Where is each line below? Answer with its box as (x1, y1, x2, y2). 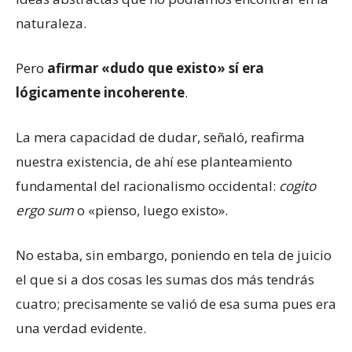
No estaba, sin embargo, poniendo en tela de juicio (16, 245, 332, 264)
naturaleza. (16, 13, 86, 32)
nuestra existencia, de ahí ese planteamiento (16, 152, 292, 170)
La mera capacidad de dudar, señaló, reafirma (16, 127, 305, 146)
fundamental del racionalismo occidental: (16, 176, 279, 195)
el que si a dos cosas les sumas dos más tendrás (16, 269, 314, 288)
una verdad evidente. (16, 318, 146, 337)
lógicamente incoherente (16, 82, 185, 101)
